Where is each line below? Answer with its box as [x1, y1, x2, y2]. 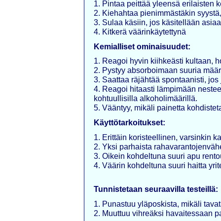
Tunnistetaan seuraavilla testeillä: [94, 185, 218, 194]
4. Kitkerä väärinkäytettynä [94, 27, 186, 36]
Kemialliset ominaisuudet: [94, 42, 190, 51]
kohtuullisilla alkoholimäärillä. [94, 94, 197, 103]
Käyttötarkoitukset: [94, 118, 165, 127]
